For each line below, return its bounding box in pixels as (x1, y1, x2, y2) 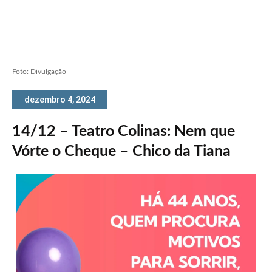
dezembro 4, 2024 (24, 94, 95, 104)
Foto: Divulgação (12, 67, 66, 75)
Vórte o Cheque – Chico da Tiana (12, 143, 231, 159)
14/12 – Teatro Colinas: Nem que (12, 123, 235, 139)
